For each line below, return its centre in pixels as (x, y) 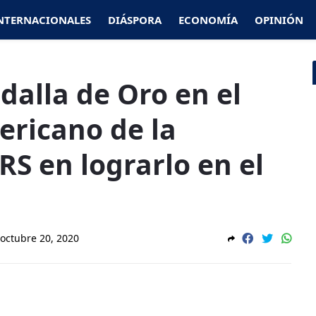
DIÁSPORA (135, 20)
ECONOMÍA (208, 20)
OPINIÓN (279, 20)
